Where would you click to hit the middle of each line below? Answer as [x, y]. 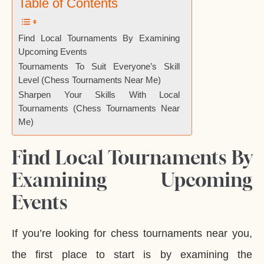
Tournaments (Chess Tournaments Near [99, 109]
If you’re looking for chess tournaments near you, [132, 234]
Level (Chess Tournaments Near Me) [90, 80]
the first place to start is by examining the [132, 255]
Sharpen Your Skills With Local [99, 95]
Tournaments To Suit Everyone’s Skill [99, 67]
